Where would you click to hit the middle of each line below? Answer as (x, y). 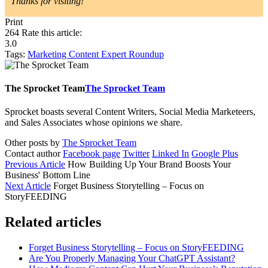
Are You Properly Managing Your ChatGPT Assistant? (132, 258)
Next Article (28, 186)
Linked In (170, 154)
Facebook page (92, 154)
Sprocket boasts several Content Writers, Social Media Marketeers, (130, 112)
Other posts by (33, 143)
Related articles (53, 222)
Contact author (33, 154)
